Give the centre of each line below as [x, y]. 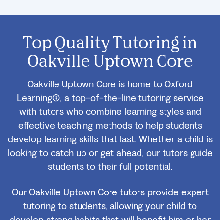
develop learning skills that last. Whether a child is [110, 140]
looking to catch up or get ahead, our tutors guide [110, 153]
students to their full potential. [110, 167]
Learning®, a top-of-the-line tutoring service [110, 98]
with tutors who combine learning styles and [110, 112]
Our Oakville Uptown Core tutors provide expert [110, 193]
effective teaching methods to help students [110, 126]
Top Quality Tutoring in [110, 42]
